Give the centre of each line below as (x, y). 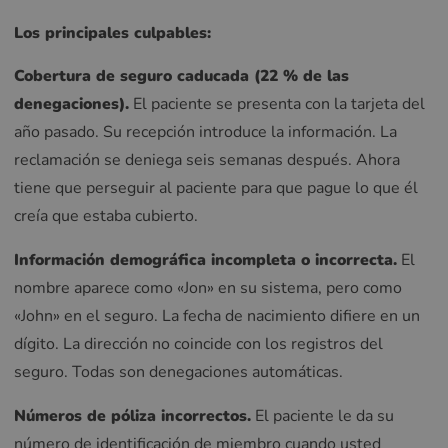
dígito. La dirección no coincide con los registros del (198, 344)
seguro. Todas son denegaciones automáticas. (178, 372)
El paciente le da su (322, 415)
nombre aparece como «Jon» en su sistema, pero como (208, 288)
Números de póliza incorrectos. (132, 415)
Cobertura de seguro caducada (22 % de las (181, 76)
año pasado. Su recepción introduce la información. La (205, 132)
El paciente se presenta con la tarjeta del (277, 104)
